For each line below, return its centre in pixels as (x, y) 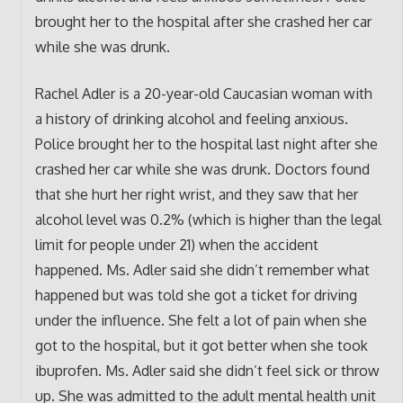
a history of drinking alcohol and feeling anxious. (191, 118)
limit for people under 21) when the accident (176, 244)
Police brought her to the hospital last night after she (206, 143)
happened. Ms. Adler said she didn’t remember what (202, 269)
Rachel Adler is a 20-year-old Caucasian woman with (203, 93)
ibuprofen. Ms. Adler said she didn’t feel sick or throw (207, 370)
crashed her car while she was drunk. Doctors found (202, 169)
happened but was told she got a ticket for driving (196, 295)
